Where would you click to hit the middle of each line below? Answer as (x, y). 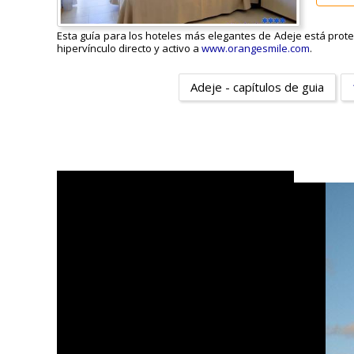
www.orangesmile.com (256, 49)
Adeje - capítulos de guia (257, 87)
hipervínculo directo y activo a (129, 49)
